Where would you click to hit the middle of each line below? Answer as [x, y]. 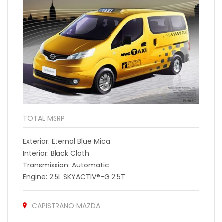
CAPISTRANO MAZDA [66, 206]
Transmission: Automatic [66, 165]
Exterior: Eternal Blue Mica [66, 141]
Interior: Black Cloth [56, 153]
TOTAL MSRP [44, 119]
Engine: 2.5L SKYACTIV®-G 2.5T [74, 177]
